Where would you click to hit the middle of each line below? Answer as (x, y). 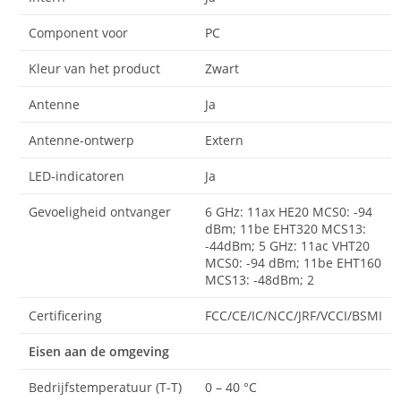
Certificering (66, 315)
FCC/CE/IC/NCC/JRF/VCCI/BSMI (294, 315)
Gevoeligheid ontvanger (100, 211)
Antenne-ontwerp (82, 140)
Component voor (79, 32)
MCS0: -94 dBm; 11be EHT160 (294, 262)
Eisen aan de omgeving (99, 351)
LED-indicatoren (77, 175)
